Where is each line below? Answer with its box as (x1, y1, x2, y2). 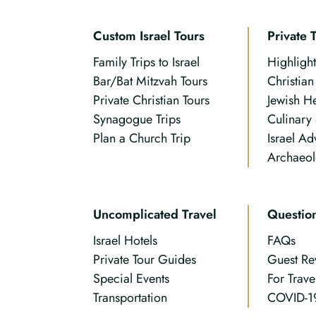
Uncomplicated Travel (93, 205, 217, 224)
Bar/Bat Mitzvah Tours (93, 72, 207, 90)
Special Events (93, 269, 169, 288)
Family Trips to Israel (93, 53, 200, 71)
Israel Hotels (93, 231, 157, 250)
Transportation (93, 288, 167, 307)
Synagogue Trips (93, 110, 181, 128)
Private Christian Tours (93, 91, 209, 109)
